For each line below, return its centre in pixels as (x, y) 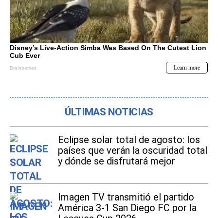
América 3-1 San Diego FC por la (127, 208)
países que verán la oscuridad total (133, 150)
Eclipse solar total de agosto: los (129, 139)
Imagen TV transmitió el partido (126, 197)
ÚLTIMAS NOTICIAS (109, 112)
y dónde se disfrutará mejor (117, 161)
